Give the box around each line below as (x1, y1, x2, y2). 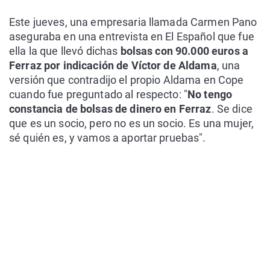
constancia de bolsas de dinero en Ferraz (9, 102, 212, 115)
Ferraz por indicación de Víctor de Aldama (9, 59, 217, 72)
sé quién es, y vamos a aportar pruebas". (9, 131, 206, 144)
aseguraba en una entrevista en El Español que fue (9, 30, 254, 43)
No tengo (187, 88, 233, 101)
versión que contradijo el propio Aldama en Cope (9, 74, 244, 86)
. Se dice (211, 102, 253, 115)
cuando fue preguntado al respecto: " (9, 88, 188, 101)
